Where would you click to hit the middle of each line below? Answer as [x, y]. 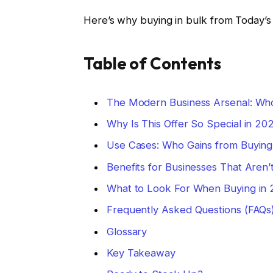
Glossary [127, 231]
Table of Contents [152, 63]
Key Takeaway [141, 253]
